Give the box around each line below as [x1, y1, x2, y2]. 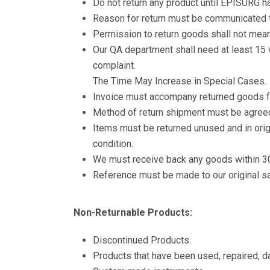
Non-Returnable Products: [74, 206, 192, 218]
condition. [93, 137, 133, 149]
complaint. [93, 59, 136, 71]
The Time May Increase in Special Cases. [93, 75, 266, 87]
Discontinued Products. [93, 234, 191, 246]
